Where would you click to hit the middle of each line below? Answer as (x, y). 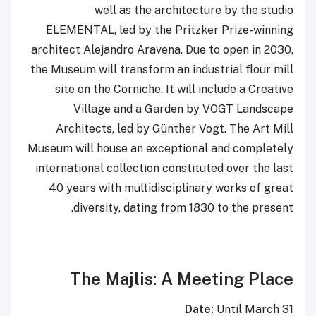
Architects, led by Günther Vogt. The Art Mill (175, 128)
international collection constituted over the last (164, 168)
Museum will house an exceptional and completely (160, 148)
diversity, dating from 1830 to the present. (183, 207)
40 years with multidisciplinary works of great (171, 188)
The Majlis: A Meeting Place (182, 278)
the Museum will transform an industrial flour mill (162, 69)
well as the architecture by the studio (194, 10)
